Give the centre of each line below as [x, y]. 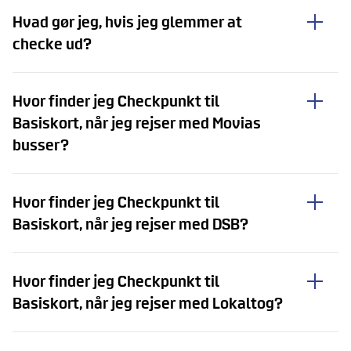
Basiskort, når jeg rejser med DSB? [130, 224]
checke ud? [52, 44]
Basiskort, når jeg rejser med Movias [137, 123]
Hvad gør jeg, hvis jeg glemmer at [127, 22]
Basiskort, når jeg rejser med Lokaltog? [148, 303]
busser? [41, 145]
